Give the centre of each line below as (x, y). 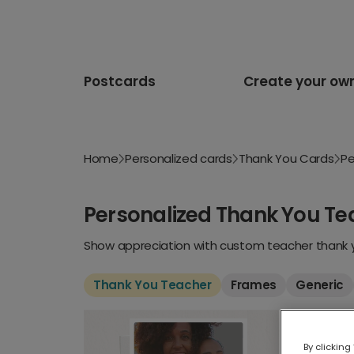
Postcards (120, 81)
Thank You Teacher (153, 285)
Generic (320, 285)
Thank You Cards (286, 158)
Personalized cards (179, 158)
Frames (254, 285)
